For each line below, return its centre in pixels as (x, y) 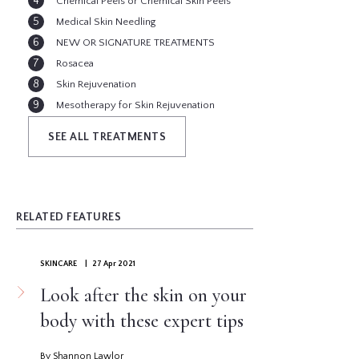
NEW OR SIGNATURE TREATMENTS (135, 43)
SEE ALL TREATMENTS (107, 137)
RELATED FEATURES (69, 218)
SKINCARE (58, 264)
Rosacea (75, 64)
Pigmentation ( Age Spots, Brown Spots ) (148, 126)
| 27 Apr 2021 (109, 264)
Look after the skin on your (143, 296)
